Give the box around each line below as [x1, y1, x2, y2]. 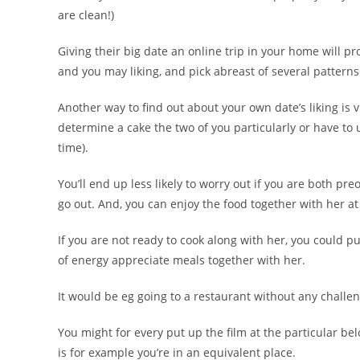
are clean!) [58, 7, 114, 22]
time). [58, 140, 88, 155]
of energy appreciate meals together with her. [58, 252, 305, 268]
